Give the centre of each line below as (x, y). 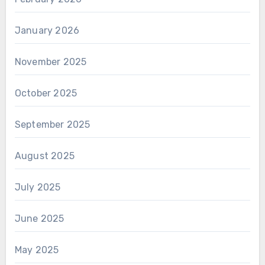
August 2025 (44, 156)
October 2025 (46, 93)
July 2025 (38, 187)
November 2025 (51, 62)
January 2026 (47, 30)
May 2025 (37, 250)
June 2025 (39, 218)
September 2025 (52, 124)
